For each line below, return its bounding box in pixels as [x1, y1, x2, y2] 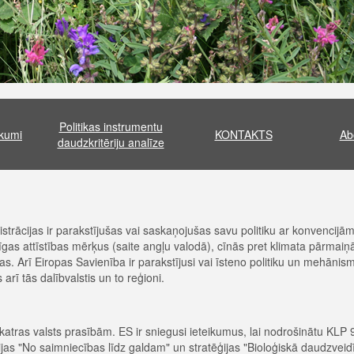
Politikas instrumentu [58, 119, 163, 134]
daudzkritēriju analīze [57, 134, 164, 150]
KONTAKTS [214, 126, 273, 142]
